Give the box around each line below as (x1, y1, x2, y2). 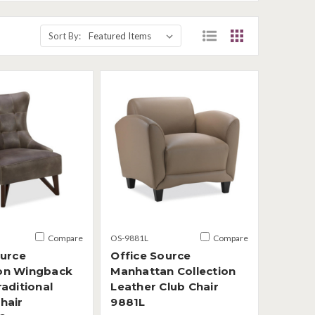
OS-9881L (110, 233, 149, 244)
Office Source (110, 249, 191, 263)
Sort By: (49, 30, 82, 41)
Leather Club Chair (110, 280, 219, 294)
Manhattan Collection (110, 264, 236, 278)
